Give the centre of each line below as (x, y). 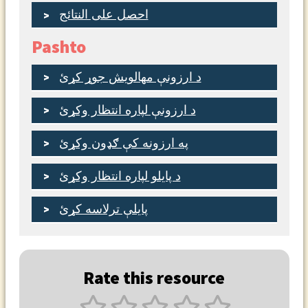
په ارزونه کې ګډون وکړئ (123, 143)
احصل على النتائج (103, 15)
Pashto (58, 46)
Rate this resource (154, 277)
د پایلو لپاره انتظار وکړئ (120, 176)
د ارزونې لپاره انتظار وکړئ (127, 110)
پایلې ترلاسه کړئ (103, 209)
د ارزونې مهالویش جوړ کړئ (130, 77)
